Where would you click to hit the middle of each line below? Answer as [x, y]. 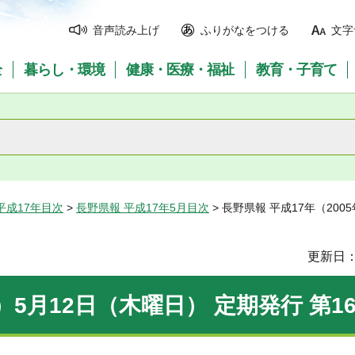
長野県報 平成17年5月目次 [143, 208]
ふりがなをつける [245, 30]
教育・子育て [297, 70]
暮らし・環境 [64, 70]
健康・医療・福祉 [180, 70]
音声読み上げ [126, 30]
